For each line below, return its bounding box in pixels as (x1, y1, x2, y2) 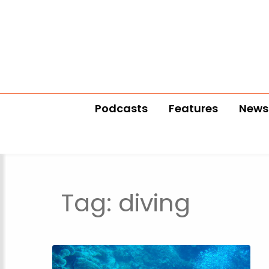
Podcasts (94, 100, 148, 116)
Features (168, 100, 218, 116)
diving (118, 186, 190, 220)
